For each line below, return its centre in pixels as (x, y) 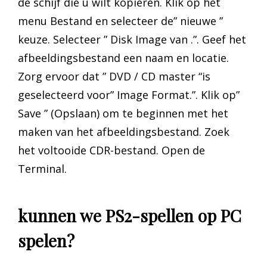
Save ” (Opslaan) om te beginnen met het (123, 113)
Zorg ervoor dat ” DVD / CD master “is (114, 76)
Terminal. (42, 168)
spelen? (46, 240)
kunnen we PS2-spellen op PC (130, 215)
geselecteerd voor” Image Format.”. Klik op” (129, 94)
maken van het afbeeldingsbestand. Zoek (124, 131)
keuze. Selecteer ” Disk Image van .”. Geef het (132, 39)
